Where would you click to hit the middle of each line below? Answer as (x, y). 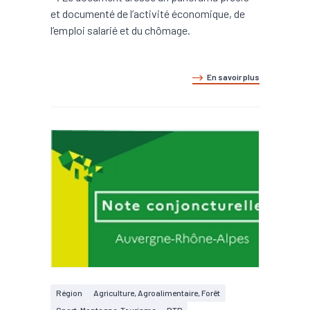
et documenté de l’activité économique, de (148, 13)
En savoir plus (233, 77)
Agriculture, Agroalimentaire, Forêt (157, 293)
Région (69, 293)
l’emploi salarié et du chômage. (120, 30)
